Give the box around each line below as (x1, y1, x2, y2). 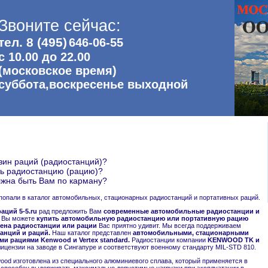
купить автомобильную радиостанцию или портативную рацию (36, 215, 248, 223)
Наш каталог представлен (50, 229, 133, 237)
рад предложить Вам (37, 208, 103, 215)
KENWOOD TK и (208, 236, 260, 244)
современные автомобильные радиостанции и (103, 208, 260, 215)
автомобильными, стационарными (133, 229, 249, 237)
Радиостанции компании (130, 236, 208, 244)
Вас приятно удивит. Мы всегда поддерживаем (97, 222, 241, 230)
